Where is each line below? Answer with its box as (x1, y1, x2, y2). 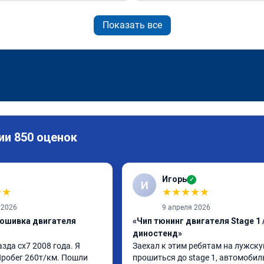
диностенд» (133, 229, 182, 238)
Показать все (102, 19, 162, 31)
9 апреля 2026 (162, 203, 210, 212)
